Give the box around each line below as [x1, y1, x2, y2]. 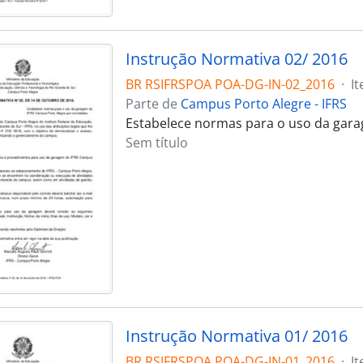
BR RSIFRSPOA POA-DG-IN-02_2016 [125, 75, 335, 93]
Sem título [125, 133, 188, 152]
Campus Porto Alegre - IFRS [180, 94, 347, 113]
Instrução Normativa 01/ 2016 [125, 324, 348, 347]
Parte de [125, 94, 181, 113]
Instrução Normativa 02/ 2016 [125, 47, 348, 70]
